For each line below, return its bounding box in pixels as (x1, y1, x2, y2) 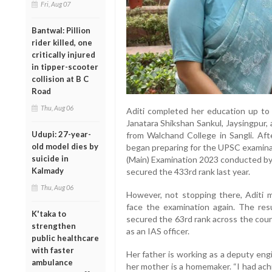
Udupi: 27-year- (32, 129, 91, 139)
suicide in (32, 153, 69, 163)
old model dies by (32, 141, 98, 151)
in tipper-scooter (32, 61, 98, 72)
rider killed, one (32, 37, 92, 47)
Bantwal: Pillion (32, 25, 90, 35)
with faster (32, 245, 74, 255)
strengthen (32, 220, 76, 231)
